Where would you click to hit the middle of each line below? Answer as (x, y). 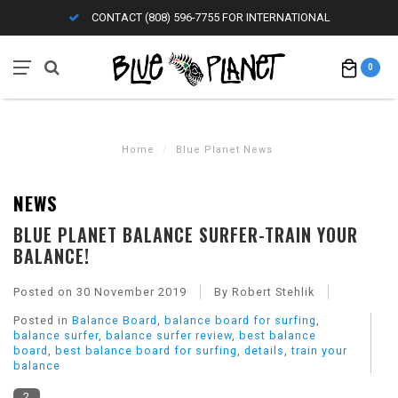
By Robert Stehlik (264, 291)
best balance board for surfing (146, 350)
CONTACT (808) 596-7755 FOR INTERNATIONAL (209, 17)
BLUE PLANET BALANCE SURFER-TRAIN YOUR (186, 234)
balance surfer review (169, 335)
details (264, 350)
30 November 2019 (131, 291)
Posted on (45, 291)
